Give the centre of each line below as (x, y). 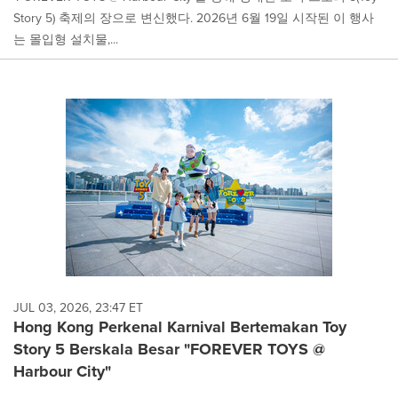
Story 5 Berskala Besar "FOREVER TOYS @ (169, 349)
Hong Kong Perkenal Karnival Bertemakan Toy (180, 326)
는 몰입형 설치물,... (66, 39)
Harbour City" (62, 371)
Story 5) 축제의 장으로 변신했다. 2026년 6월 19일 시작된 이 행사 (194, 17)
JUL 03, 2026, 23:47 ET (78, 307)
